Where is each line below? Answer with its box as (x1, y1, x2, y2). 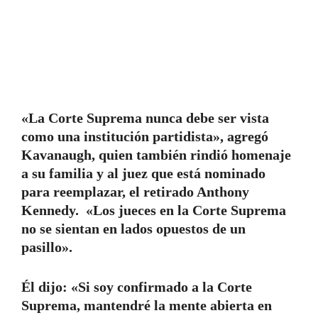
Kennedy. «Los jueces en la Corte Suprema (21, 202, 286, 219)
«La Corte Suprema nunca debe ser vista (21, 110, 269, 126)
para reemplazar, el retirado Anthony (21, 184, 249, 200)
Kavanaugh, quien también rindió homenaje (21, 147, 291, 163)
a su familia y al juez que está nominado (21, 165, 265, 182)
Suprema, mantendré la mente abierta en (21, 297, 272, 314)
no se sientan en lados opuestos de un (21, 221, 246, 237)
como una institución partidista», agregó (21, 128, 268, 145)
